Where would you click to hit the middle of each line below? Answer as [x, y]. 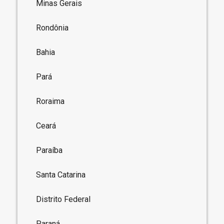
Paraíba [49, 150]
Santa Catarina [61, 174]
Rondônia [52, 27]
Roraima [50, 101]
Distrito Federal [63, 199]
